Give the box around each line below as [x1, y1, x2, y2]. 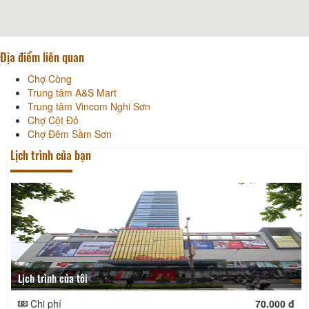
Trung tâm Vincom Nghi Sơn [28, 99, 150, 113]
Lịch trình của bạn [10, 146, 91, 163]
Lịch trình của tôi [22, 270, 88, 286]
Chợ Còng [28, 71, 72, 86]
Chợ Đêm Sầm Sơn [28, 126, 112, 141]
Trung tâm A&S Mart [28, 85, 117, 99]
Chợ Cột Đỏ [28, 112, 79, 127]
